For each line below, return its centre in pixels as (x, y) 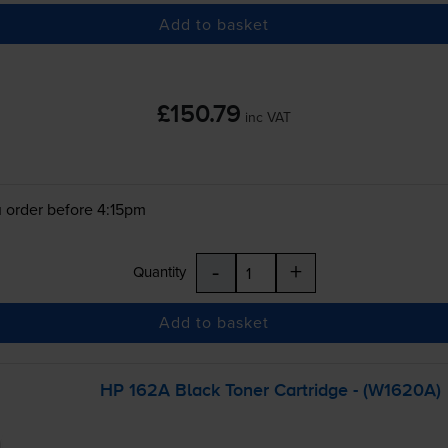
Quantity (159, 271)
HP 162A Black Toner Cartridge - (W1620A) (270, 390)
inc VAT (268, 117)
